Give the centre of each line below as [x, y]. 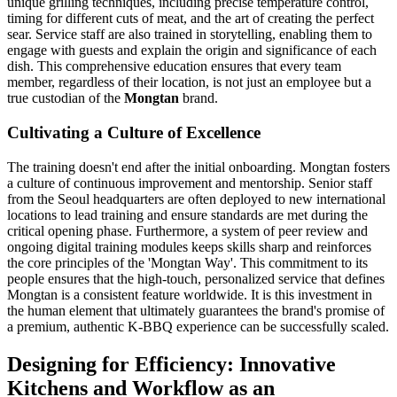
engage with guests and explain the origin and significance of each [192, 51]
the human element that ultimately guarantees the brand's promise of [196, 310]
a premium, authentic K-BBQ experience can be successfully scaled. [198, 326]
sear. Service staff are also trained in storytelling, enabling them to [190, 35]
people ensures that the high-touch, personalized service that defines [196, 278]
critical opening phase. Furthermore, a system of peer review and [187, 230]
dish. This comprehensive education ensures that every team [174, 66]
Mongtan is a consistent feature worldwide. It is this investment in [190, 294]
